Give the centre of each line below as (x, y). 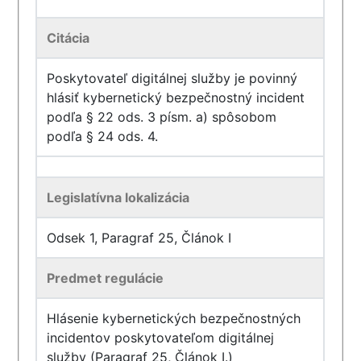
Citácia (68, 38)
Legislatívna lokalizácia (118, 197)
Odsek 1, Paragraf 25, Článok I (139, 238)
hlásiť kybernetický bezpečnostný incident (176, 98)
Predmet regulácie (106, 278)
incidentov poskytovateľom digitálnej (161, 338)
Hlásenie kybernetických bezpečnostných (174, 318)
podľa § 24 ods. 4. (103, 136)
